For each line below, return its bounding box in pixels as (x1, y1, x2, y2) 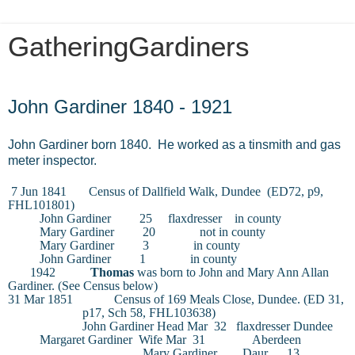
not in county (200, 224, 265, 239)
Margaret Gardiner (40, 332, 132, 346)
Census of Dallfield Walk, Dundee (89, 184, 261, 198)
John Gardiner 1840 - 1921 (8, 96, 232, 117)
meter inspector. (8, 153, 97, 167)
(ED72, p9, (267, 184, 323, 198)
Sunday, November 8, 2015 (8, 86, 174, 96)
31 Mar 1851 (8, 292, 73, 306)
